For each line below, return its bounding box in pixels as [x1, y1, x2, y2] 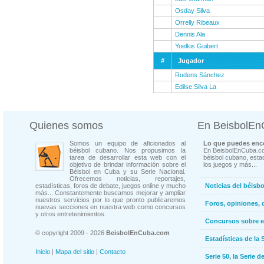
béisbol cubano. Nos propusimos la [70, 147, 186, 154]
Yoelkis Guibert [175, 42, 218, 49]
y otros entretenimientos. [35, 210, 106, 217]
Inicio [35, 248, 50, 255]
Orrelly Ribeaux [175, 19, 220, 26]
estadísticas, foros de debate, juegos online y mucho [35, 182, 186, 189]
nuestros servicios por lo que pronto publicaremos [35, 196, 186, 203]
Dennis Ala [175, 31, 205, 38]
